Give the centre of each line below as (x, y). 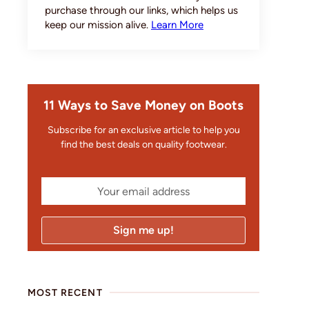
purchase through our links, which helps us (141, 11)
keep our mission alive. (98, 25)
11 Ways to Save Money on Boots (143, 106)
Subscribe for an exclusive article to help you (143, 130)
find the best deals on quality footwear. (143, 145)
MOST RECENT (65, 292)
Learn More (177, 25)
